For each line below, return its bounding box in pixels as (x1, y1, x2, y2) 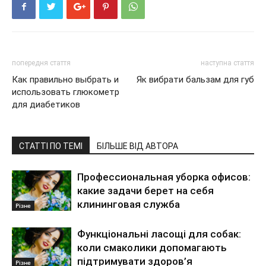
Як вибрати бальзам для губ (137, 74, 254, 85)
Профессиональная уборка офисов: (77, 170, 251, 183)
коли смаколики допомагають (77, 241, 227, 254)
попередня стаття (12, 58, 71, 67)
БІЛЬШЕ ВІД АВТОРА (97, 141, 178, 151)
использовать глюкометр (12, 86, 119, 97)
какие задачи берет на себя (77, 184, 214, 197)
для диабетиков (12, 99, 80, 110)
